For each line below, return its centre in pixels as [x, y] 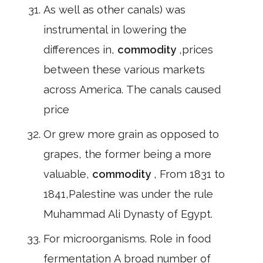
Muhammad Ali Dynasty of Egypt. [128, 214]
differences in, [80, 50]
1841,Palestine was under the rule [128, 194]
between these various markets [124, 70]
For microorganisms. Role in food [127, 239]
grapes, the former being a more [127, 154]
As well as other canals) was [114, 10]
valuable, [68, 174]
